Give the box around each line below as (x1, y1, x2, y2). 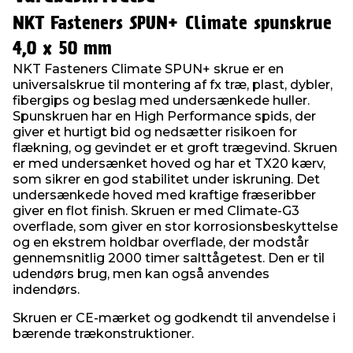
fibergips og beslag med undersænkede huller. (13, 93, 310, 108)
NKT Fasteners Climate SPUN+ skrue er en (13, 61, 284, 76)
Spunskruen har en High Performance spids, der (13, 109, 316, 124)
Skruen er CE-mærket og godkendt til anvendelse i (13, 310, 336, 325)
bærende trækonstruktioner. (13, 326, 194, 341)
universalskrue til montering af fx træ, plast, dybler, (13, 77, 333, 92)
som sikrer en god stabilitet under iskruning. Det (13, 172, 320, 187)
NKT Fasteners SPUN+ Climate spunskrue (13, 15, 332, 32)
